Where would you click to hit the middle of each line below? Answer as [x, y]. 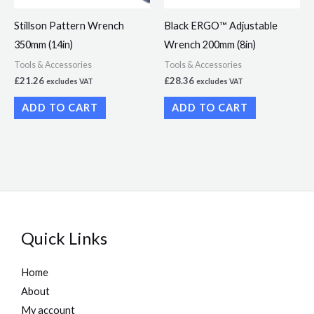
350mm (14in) [43, 45]
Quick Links [64, 239]
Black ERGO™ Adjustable [221, 26]
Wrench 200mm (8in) [210, 45]
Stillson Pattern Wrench [69, 26]
